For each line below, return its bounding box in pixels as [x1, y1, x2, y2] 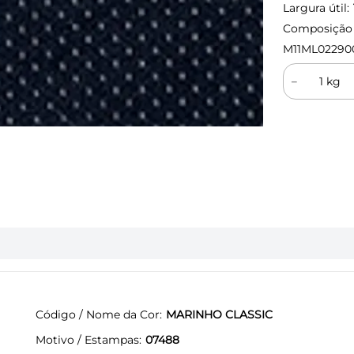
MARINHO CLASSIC [166, 307, 273, 322]
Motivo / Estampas [36, 332, 139, 347]
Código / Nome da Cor [36, 307, 160, 322]
